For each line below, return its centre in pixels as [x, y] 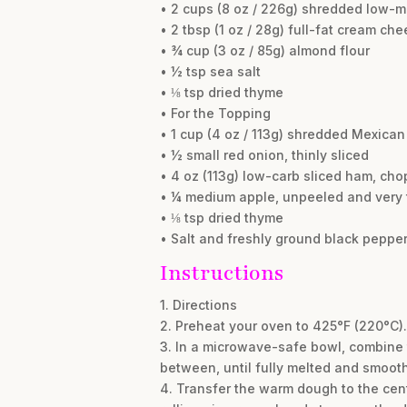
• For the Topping [215, 114]
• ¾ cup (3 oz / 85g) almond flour [264, 51]
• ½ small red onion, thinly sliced [264, 155]
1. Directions [198, 305]
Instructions [221, 273]
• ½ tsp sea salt [210, 72]
